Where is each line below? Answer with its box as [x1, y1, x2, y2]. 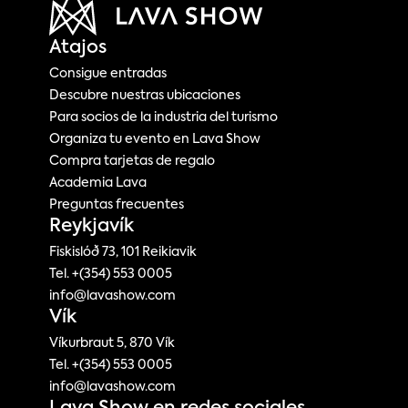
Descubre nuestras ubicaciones [49, 89, 241, 102]
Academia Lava [49, 177, 148, 189]
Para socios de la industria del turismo [49, 111, 279, 124]
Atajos [49, 39, 107, 57]
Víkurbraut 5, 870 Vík [49, 337, 176, 350]
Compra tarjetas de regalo [49, 155, 216, 168]
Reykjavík [49, 218, 135, 236]
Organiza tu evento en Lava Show [49, 133, 261, 146]
